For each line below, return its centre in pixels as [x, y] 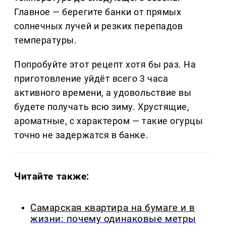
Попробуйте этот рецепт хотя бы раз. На [105, 64]
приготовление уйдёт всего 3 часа [91, 78]
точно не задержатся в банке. [81, 135]
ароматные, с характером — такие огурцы [109, 121]
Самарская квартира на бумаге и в [113, 208]
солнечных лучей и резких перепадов [99, 26]
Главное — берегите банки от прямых [98, 12]
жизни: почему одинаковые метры [113, 219]
